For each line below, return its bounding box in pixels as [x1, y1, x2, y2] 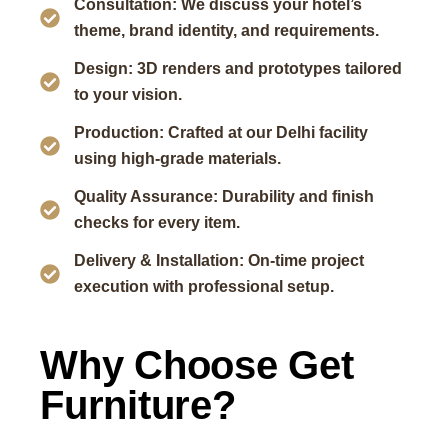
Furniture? [40, 383, 236, 427]
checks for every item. [73, 214, 240, 231]
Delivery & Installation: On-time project [73, 252, 364, 269]
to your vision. [73, 86, 182, 103]
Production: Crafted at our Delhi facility [73, 124, 368, 141]
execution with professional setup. [73, 278, 334, 295]
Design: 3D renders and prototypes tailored [73, 60, 402, 77]
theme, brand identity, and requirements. [73, 22, 379, 39]
